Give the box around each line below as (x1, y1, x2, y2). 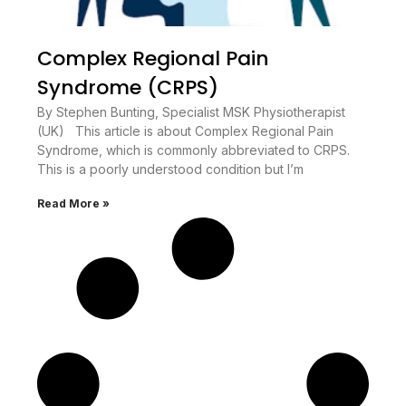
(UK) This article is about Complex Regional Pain (36, 123, 333, 140)
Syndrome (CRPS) (36, 73, 218, 102)
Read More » (36, 197, 110, 211)
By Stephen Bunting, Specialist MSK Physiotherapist (36, 104, 345, 121)
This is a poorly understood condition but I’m (36, 161, 304, 178)
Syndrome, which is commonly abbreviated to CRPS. (36, 142, 350, 159)
